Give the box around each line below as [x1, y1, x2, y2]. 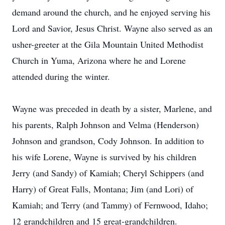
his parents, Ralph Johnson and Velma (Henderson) [12, 119, 199, 131]
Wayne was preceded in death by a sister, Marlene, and [12, 102, 212, 115]
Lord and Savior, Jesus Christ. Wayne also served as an [12, 22, 212, 34]
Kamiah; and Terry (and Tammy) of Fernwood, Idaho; [12, 199, 208, 211]
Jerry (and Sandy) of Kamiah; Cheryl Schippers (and [12, 167, 204, 179]
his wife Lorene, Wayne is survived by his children [12, 151, 196, 163]
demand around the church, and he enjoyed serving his [12, 6, 210, 18]
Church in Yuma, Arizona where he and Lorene [12, 54, 186, 66]
